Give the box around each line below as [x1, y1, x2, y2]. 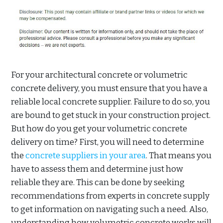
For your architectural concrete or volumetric [11, 70, 188, 81]
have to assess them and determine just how [11, 164, 183, 175]
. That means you [146, 150, 212, 161]
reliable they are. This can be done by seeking [11, 177, 185, 188]
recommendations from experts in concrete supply [11, 191, 210, 202]
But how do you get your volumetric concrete [11, 123, 187, 134]
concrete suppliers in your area [25, 150, 146, 161]
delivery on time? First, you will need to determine [11, 137, 204, 148]
